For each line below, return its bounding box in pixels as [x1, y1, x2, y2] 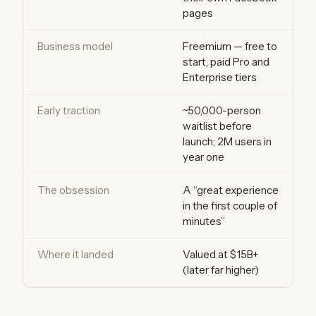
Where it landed [37, 248, 114, 261]
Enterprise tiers [183, 71, 257, 84]
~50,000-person [183, 104, 261, 117]
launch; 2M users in [183, 135, 272, 148]
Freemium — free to [183, 39, 277, 53]
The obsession [37, 183, 109, 197]
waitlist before [183, 119, 252, 133]
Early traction [37, 104, 100, 117]
